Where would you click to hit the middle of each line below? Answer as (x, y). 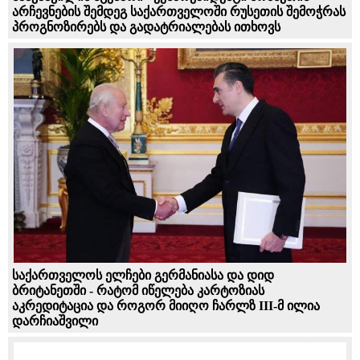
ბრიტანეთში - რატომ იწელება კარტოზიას (138, 290)
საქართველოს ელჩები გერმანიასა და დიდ (143, 275)
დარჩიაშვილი (55, 321)
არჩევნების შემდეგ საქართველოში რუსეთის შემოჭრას (179, 11)
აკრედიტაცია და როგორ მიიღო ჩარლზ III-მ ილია (166, 305)
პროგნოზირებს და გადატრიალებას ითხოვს (146, 27)
